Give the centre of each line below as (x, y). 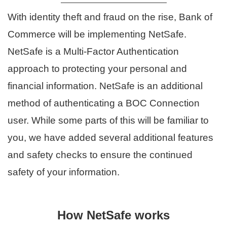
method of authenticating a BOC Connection (104, 103)
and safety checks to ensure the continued (100, 155)
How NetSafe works (113, 215)
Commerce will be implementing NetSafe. (97, 34)
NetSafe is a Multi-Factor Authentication (93, 51)
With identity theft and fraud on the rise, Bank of (110, 17)
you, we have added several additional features (110, 137)
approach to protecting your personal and (97, 68)
